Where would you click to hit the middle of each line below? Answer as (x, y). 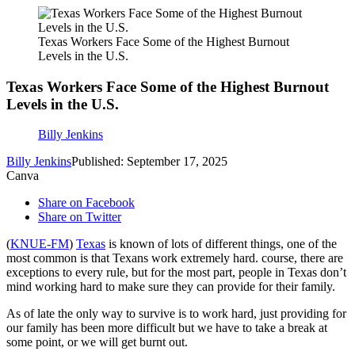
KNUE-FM (40, 244)
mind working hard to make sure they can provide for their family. (171, 287)
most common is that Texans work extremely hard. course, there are (175, 258)
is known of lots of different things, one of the (221, 244)
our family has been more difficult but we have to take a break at (167, 328)
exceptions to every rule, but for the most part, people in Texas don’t (176, 273)
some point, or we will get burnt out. (97, 342)
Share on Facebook (86, 203)
